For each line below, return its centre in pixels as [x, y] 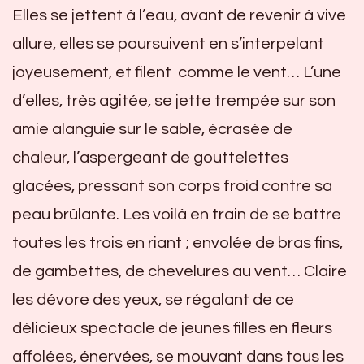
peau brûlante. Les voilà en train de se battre [177, 214]
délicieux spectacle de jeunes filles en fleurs [172, 328]
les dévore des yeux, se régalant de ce [153, 299]
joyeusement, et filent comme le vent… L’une [177, 72]
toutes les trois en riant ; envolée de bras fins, [178, 243]
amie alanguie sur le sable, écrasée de [152, 129]
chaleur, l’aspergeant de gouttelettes [150, 157]
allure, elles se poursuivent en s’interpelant [168, 43]
